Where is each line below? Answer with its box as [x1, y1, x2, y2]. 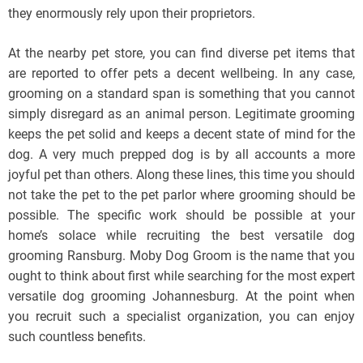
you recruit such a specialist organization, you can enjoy [8, 309, 355, 324]
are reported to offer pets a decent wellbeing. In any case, [8, 66, 355, 81]
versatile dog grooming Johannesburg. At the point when [8, 288, 355, 304]
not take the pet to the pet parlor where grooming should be [8, 187, 355, 203]
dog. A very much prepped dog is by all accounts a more [8, 147, 355, 162]
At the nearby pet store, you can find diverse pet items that [8, 45, 355, 61]
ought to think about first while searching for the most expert [8, 268, 355, 284]
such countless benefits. [8, 329, 146, 344]
